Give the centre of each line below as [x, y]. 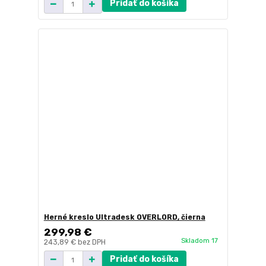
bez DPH [91, 242]
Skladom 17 [200, 241]
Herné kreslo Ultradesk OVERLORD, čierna [124, 217]
